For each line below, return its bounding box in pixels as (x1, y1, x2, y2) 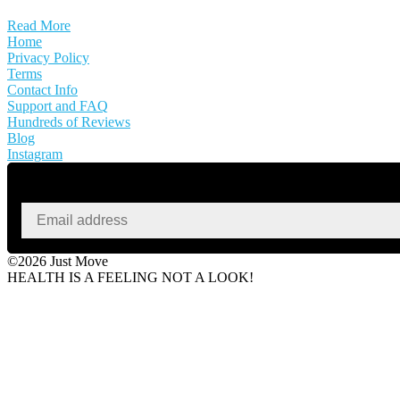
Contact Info (7, 81, 78, 97)
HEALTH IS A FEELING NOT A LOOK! (7, 269, 254, 285)
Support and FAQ (7, 97, 108, 113)
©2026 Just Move (7, 253, 108, 269)
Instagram (7, 146, 62, 162)
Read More (7, 17, 71, 33)
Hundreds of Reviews (7, 113, 130, 129)
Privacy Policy (7, 49, 89, 65)
